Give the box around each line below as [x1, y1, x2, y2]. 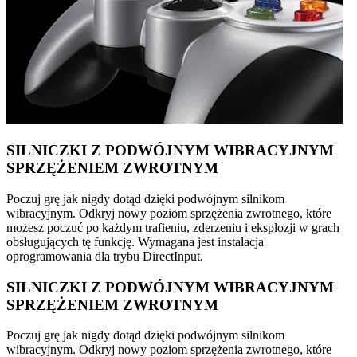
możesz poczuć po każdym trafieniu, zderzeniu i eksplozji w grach [6, 220, 339, 234]
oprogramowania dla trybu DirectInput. [6, 249, 203, 263]
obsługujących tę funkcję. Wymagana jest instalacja [6, 234, 264, 249]
